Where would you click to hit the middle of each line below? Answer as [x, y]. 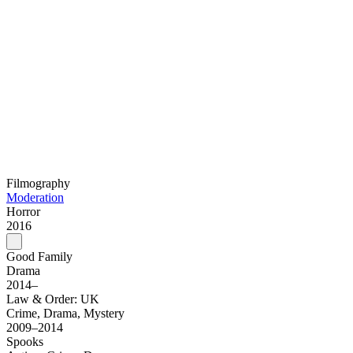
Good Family [41, 257]
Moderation [35, 198]
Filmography [38, 184]
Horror [23, 212]
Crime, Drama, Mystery [65, 314]
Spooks [25, 342]
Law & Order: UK [54, 299]
